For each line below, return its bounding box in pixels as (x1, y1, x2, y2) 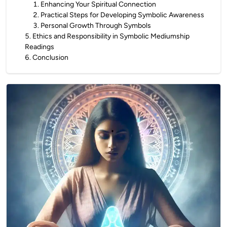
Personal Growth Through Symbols (41, 21, 151, 30)
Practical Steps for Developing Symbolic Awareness (41, 11, 204, 19)
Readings (25, 43, 54, 51)
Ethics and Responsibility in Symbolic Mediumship (32, 32, 190, 41)
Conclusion (32, 53, 68, 62)
